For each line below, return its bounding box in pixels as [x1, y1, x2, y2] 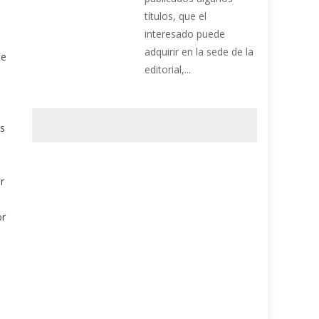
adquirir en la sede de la [145, 45, 254, 59]
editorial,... [145, 63, 192, 77]
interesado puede [145, 27, 226, 41]
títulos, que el [145, 9, 207, 23]
